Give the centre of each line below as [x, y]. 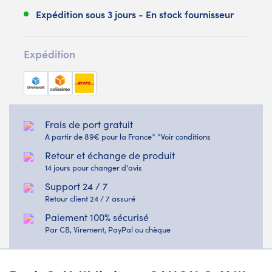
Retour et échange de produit [110, 155]
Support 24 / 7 [76, 186]
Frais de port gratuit [89, 124]
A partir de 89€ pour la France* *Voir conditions [128, 136]
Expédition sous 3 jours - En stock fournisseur [135, 14]
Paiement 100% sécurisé [97, 217]
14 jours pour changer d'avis [93, 167]
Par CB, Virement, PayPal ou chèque [108, 229]
